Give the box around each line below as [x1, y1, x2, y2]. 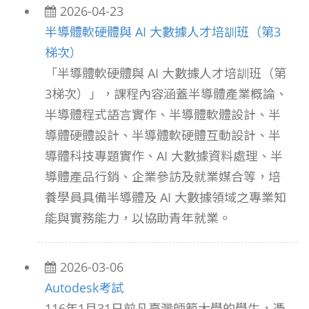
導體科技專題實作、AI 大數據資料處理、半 [45, 148, 283, 164]
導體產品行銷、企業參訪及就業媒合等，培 [45, 168, 281, 185]
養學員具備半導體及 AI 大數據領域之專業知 [45, 189, 286, 206]
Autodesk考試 [45, 279, 123, 296]
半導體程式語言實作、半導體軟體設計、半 [45, 106, 281, 123]
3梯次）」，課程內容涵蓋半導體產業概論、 [45, 86, 288, 102]
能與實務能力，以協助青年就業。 [45, 210, 231, 226]
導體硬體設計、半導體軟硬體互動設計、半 [45, 127, 281, 143]
